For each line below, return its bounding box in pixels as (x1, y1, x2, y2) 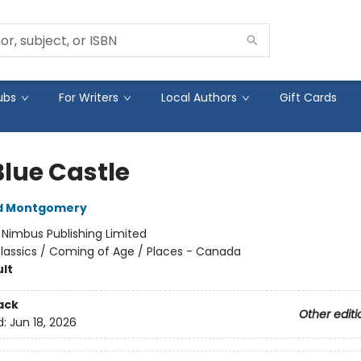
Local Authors (161, 89, 237, 106)
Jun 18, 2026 (9, 314, 77, 331)
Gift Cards (280, 89, 337, 106)
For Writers (59, 89, 118, 106)
